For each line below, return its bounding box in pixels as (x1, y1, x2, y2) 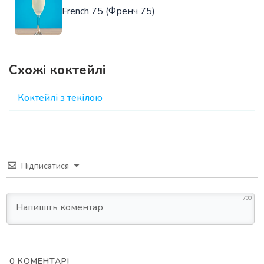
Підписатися (21, 160, 69, 171)
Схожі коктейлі (9, 61, 105, 79)
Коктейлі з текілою (18, 91, 103, 104)
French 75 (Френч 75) (62, 4, 155, 18)
